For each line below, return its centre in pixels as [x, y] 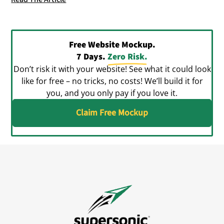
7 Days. [92, 56]
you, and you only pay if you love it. [112, 93]
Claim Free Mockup [112, 112]
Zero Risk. [127, 56]
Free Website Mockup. [112, 44]
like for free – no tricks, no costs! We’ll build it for [112, 81]
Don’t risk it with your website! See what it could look [112, 69]
